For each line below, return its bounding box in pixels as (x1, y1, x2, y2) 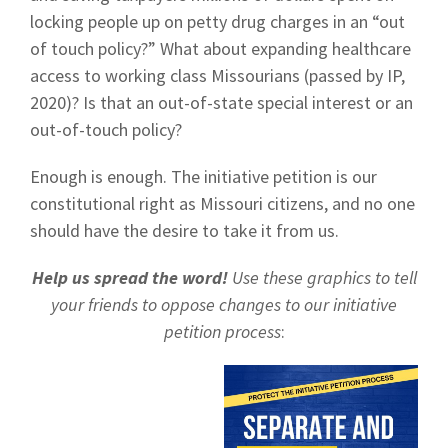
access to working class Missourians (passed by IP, (30, 64, 405, 87)
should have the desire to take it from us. (30, 219, 339, 242)
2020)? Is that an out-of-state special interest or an (30, 91, 413, 114)
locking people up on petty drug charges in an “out (30, 10, 405, 33)
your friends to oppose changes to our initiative (51, 293, 397, 316)
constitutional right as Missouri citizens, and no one (30, 192, 415, 215)
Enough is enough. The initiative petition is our (30, 165, 377, 188)
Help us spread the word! (31, 266, 228, 289)
